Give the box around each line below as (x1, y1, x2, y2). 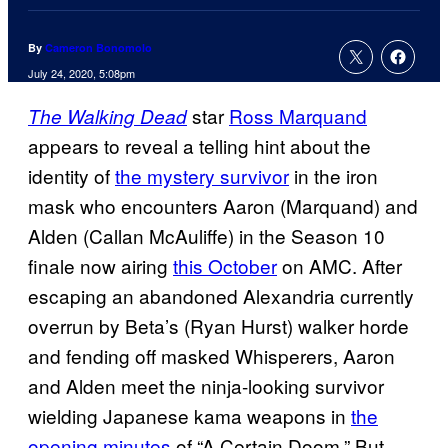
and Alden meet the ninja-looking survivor (28, 372, 384, 400)
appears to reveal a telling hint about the (28, 132, 371, 160)
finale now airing (28, 252, 173, 280)
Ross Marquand (229, 102, 367, 130)
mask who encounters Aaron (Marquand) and (28, 192, 418, 220)
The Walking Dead (28, 103, 187, 130)
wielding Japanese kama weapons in (28, 402, 351, 430)
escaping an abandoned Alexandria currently (28, 282, 414, 310)
